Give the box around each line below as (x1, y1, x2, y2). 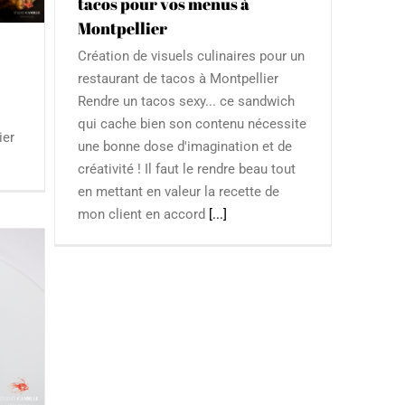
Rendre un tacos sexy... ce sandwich (78, 93, 296, 110)
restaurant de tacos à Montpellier (78, 71, 279, 88)
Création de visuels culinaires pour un (78, 48, 306, 65)
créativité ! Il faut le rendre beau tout (78, 161, 297, 178)
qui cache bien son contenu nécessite (78, 116, 307, 133)
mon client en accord (78, 206, 210, 223)
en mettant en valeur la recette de (78, 184, 280, 201)
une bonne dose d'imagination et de (78, 138, 293, 155)
